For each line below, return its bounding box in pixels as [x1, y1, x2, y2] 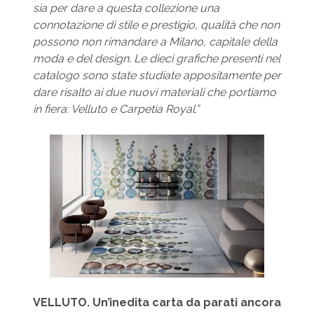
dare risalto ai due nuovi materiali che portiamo [32, 86, 276, 100]
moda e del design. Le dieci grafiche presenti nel [32, 52, 280, 66]
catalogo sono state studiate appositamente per [32, 69, 281, 83]
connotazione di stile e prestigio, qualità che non [32, 18, 280, 32]
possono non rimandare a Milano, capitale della [32, 35, 278, 49]
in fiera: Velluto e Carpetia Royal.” [32, 102, 199, 116]
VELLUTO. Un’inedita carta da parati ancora [32, 296, 281, 310]
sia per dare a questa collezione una [32, 1, 219, 15]
